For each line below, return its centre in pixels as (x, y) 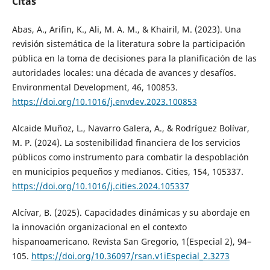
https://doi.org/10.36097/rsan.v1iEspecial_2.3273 (130, 256)
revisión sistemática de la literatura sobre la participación (128, 44)
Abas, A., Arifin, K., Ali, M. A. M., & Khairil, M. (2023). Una (126, 30)
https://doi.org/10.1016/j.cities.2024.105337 (100, 186)
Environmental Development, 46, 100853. (95, 87)
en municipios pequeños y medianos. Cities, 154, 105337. (127, 172)
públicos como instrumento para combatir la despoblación (130, 157)
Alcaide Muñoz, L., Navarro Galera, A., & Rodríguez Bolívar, (130, 128)
